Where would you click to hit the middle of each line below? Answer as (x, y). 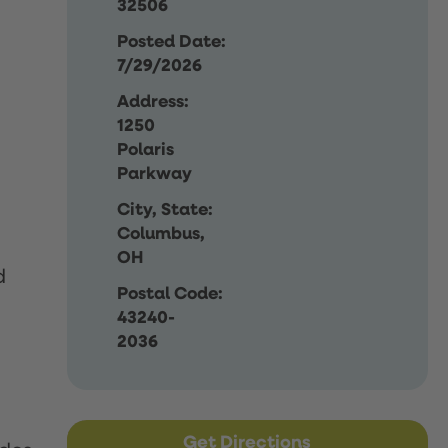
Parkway (155, 173)
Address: (153, 101)
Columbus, (161, 233)
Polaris (146, 149)
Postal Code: (170, 293)
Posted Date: (172, 41)
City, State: (165, 209)
